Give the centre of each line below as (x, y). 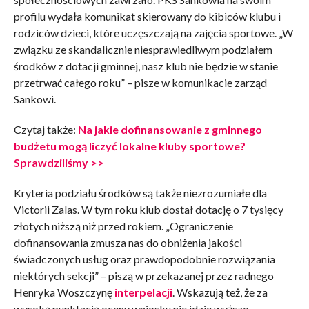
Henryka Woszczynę (64, 292)
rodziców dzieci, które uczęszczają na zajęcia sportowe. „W (153, 33)
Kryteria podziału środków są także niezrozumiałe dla (140, 193)
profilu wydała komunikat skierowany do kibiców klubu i (147, 17)
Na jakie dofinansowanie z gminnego (170, 130)
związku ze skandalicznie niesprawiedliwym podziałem (143, 50)
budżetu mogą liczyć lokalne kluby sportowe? (129, 146)
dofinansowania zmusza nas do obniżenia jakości (128, 243)
